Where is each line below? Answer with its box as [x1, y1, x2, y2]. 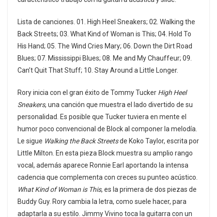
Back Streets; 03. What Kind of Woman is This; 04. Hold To [17, 30, 191, 38]
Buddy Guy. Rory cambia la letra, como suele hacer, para [17, 198, 186, 206]
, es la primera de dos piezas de [101, 186, 197, 194]
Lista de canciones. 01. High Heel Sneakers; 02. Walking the [17, 18, 195, 26]
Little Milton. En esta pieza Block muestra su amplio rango [17, 149, 193, 157]
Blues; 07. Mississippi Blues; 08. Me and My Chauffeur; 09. [17, 54, 192, 62]
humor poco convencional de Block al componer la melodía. [17, 125, 197, 133]
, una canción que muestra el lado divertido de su [45, 101, 193, 109]
